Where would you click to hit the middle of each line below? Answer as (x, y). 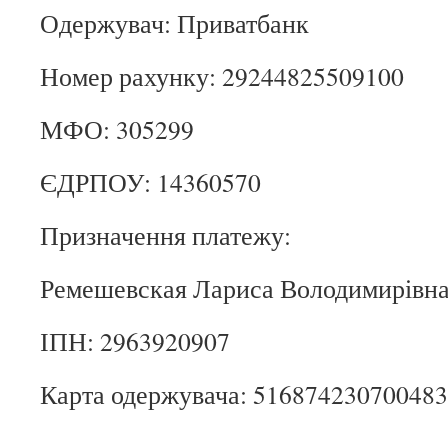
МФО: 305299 (117, 129)
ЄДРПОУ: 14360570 (150, 182)
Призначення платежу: (165, 235)
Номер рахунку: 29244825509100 (222, 76)
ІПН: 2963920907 (135, 341)
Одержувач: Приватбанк (174, 23)
